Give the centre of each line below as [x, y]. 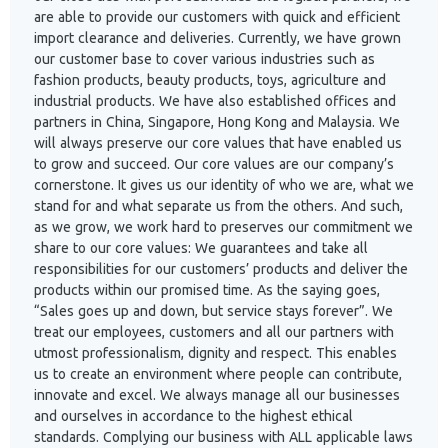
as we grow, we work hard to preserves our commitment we [223, 227]
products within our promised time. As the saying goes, [207, 290]
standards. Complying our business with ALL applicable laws [223, 437]
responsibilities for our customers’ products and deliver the [221, 269]
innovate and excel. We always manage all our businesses [217, 395]
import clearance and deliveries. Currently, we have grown [217, 38]
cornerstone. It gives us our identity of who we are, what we [224, 185]
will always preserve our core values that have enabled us [218, 143]
